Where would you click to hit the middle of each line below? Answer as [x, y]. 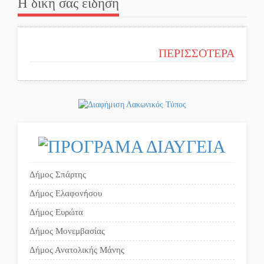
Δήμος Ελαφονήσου [66, 193]
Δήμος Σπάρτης [58, 174]
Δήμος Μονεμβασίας [67, 231]
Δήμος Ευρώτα [56, 212]
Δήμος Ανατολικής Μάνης [77, 250]
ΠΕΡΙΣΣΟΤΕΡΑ [197, 53]
